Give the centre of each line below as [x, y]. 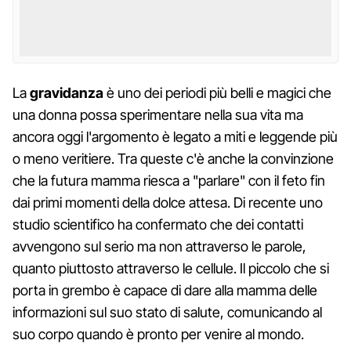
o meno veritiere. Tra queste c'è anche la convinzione [173, 158]
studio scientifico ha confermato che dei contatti [158, 224]
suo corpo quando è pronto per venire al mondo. [158, 334]
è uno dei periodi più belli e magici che [217, 92]
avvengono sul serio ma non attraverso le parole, [159, 246]
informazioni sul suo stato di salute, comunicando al [167, 312]
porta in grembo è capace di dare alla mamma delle [165, 290]
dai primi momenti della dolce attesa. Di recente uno [168, 202]
